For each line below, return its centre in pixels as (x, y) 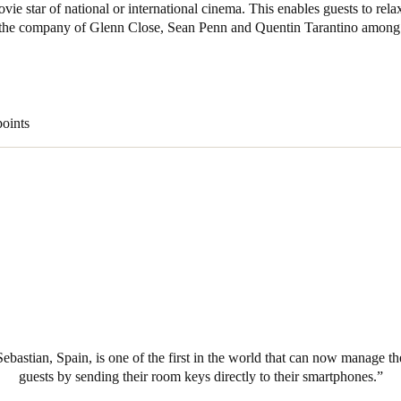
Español (47, 60)
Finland (46, 238)
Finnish (46, 262)
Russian (46, 128)
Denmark (50, 171)
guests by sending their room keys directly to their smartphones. (197, 376)
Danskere (50, 195)
